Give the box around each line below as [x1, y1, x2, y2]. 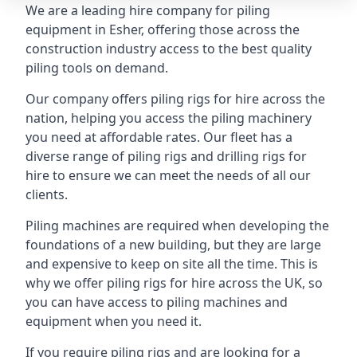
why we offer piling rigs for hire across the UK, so [25, 274, 323, 292]
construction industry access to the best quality [25, 40, 312, 57]
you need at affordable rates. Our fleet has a [25, 128, 292, 146]
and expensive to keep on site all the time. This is [25, 255, 318, 273]
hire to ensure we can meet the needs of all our [25, 167, 311, 184]
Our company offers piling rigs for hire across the [25, 90, 325, 108]
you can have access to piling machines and [25, 293, 288, 311]
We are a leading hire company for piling [25, 2, 270, 19]
